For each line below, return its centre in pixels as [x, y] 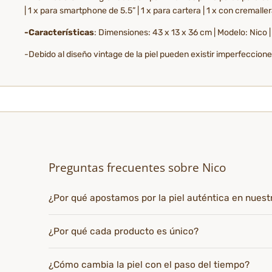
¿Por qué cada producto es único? [124, 231]
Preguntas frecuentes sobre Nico [137, 167]
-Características [59, 32]
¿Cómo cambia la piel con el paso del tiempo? [149, 264]
